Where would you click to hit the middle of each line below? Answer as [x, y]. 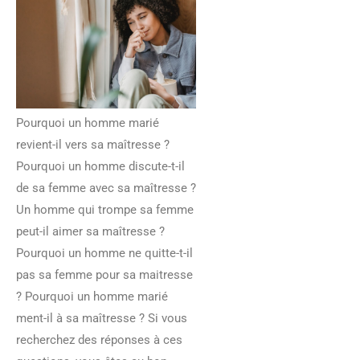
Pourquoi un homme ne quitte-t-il [104, 254]
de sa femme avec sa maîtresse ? [106, 188]
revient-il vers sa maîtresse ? [93, 145]
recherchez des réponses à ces [99, 340]
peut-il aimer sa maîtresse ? [90, 232]
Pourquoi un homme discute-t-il [100, 167]
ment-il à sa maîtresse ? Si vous [102, 319]
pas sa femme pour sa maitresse [104, 275]
